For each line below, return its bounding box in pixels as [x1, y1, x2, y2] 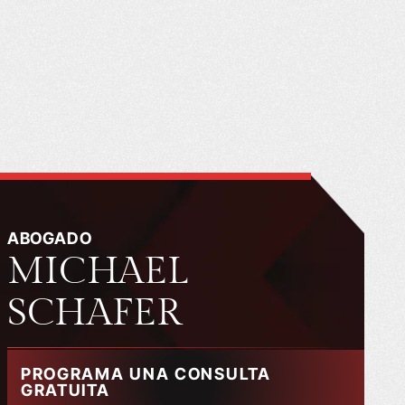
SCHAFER [6, 290, 182, 335]
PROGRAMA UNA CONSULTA [20, 363, 271, 383]
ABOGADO [6, 228, 92, 248]
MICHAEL [6, 249, 189, 294]
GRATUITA [20, 380, 110, 400]
